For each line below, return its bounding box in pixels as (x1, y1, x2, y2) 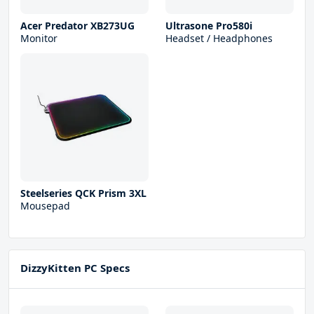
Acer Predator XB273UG (20, 19, 135, 33)
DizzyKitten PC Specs (20, 261, 130, 275)
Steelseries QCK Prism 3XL (20, 186, 146, 200)
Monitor (20, 32, 57, 46)
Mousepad (20, 199, 70, 213)
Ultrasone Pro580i (165, 19, 252, 33)
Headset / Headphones (165, 32, 273, 46)
